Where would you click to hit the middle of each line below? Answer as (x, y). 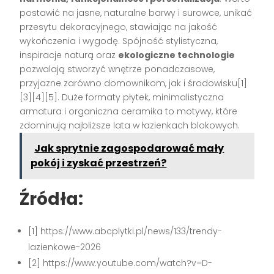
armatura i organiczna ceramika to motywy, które (129, 111)
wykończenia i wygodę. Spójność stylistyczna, (119, 41)
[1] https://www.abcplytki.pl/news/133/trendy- (125, 231)
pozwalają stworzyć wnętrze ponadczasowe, (117, 69)
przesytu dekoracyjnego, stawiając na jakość (119, 27)
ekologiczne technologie (177, 55)
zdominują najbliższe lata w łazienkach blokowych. (130, 125)
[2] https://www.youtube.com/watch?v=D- (120, 263)
